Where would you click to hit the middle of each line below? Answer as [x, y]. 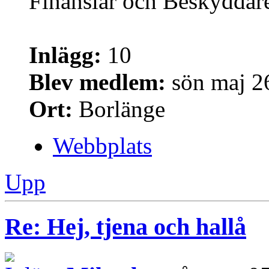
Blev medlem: [97, 82]
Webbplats [102, 145]
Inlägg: [65, 55]
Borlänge [119, 109]
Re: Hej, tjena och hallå [125, 227]
